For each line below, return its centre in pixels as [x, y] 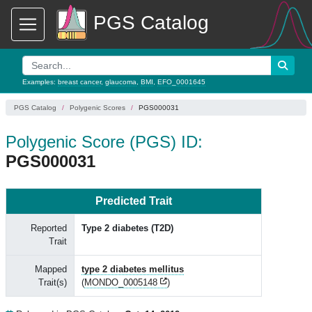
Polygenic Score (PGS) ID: [104, 142]
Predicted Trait [134, 201]
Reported [49, 228]
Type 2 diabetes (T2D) [127, 228]
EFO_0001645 [181, 82]
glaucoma [121, 82]
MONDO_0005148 [121, 282]
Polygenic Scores [97, 108]
